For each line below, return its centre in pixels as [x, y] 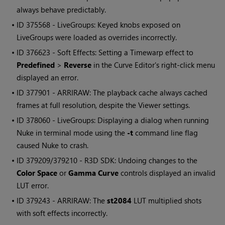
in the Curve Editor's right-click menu [153, 65]
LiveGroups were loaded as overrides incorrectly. [97, 37]
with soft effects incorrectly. [62, 213]
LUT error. [33, 186]
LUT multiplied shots [167, 201]
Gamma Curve [94, 173]
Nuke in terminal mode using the [72, 133]
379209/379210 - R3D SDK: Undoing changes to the [112, 160]
